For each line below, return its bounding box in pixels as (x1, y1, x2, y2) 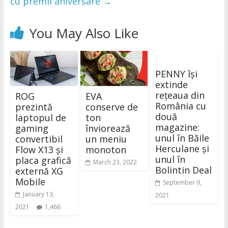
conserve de (85, 101, 138, 113)
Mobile (15, 176, 45, 188)
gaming (15, 122, 48, 135)
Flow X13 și (15, 144, 63, 156)
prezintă (15, 101, 52, 113)
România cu (155, 99, 207, 112)
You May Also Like (29, 23, 138, 42)
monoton (85, 144, 126, 156)
